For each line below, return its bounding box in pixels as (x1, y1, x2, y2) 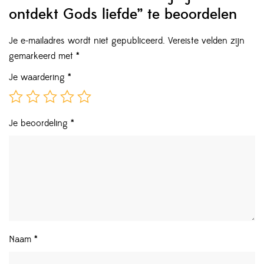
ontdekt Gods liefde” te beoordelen (9, 5, 237, 24)
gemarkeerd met (9, 49, 76, 62)
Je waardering (9, 71, 68, 83)
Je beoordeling (9, 117, 71, 129)
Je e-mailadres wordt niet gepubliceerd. (9, 34, 165, 47)
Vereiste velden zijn (168, 34, 245, 47)
